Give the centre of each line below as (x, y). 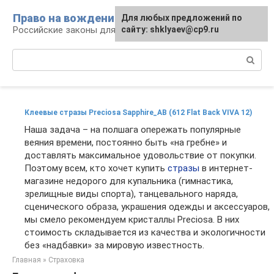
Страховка (66, 260)
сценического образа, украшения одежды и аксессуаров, (147, 207)
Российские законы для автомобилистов (102, 30)
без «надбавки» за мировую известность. (114, 245)
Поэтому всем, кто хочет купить (96, 168)
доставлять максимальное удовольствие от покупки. (140, 155)
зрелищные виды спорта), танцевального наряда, (131, 194)
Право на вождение (67, 18)
